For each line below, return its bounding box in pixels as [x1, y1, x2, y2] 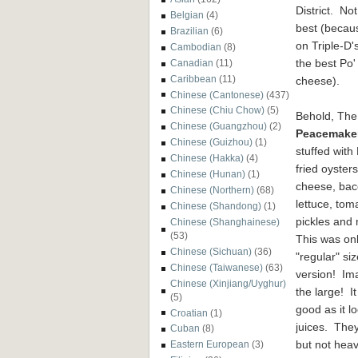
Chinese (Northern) [170, 185, 254, 196]
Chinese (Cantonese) [170, 89, 264, 100]
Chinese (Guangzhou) [170, 121, 267, 132]
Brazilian [170, 25, 209, 36]
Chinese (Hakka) [170, 153, 244, 164]
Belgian [170, 9, 204, 20]
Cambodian [170, 41, 221, 52]
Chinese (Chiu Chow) [170, 105, 265, 116]
